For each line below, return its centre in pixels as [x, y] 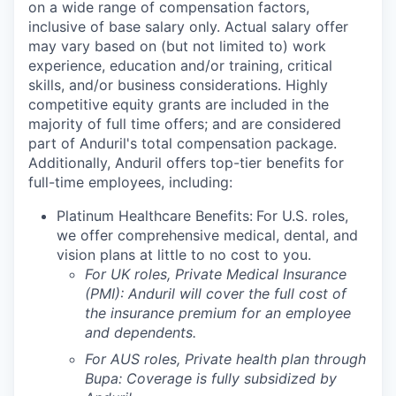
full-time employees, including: [130, 182]
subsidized [280, 378]
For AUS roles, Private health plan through [225, 359]
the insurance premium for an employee [218, 313]
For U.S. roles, [302, 216]
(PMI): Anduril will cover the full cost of [216, 293]
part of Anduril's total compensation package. [183, 143]
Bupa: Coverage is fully [164, 378]
